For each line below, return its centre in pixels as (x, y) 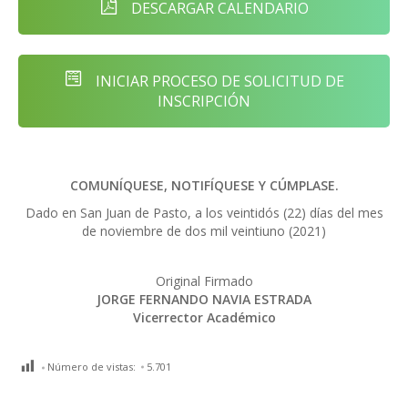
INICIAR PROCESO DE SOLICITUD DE (218, 82)
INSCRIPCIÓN (204, 102)
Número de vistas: (92, 366)
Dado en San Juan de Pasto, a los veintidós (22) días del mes (204, 212)
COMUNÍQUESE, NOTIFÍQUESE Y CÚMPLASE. (204, 185)
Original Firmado (204, 280)
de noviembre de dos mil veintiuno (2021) (204, 230)
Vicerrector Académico (204, 317)
